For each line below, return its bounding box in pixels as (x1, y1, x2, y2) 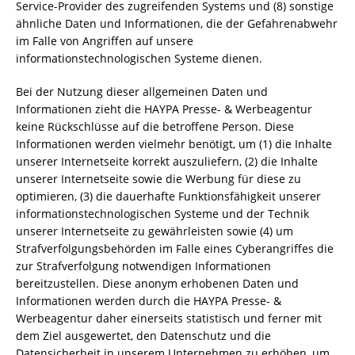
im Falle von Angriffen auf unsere (16, 33, 193, 48)
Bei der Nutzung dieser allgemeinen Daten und (16, 84, 268, 99)
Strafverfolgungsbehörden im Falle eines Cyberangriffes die (16, 241, 334, 256)
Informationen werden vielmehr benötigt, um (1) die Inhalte (16, 136, 332, 151)
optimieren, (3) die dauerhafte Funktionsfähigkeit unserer (16, 189, 321, 204)
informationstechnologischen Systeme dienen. (16, 51, 262, 66)
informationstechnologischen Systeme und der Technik (16, 206, 309, 221)
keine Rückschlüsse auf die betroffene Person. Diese (16, 119, 294, 134)
